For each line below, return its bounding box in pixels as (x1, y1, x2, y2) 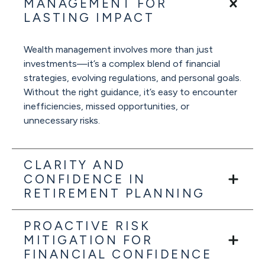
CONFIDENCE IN (24, 171, 146, 186)
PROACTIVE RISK (24, 218, 150, 233)
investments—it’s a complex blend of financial (24, 57, 220, 69)
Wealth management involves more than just (24, 43, 213, 55)
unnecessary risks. (24, 114, 100, 126)
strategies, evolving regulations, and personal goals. (24, 72, 241, 83)
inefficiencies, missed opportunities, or (24, 100, 189, 112)
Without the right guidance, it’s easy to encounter (24, 86, 237, 98)
